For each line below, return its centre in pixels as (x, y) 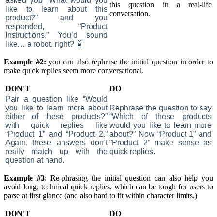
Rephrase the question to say (161, 108)
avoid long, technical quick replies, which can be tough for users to (108, 186)
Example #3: (27, 178)
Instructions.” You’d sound (56, 35)
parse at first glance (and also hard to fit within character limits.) (101, 195)
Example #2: (25, 62)
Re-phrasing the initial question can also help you (132, 178)
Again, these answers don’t (56, 142)
